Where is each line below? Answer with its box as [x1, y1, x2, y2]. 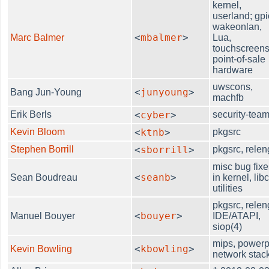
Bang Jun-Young [10, 86, 82, 97]
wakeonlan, [213, 21, 262, 32]
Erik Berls [10, 109, 52, 119]
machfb [213, 92, 244, 103]
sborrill [141, 144, 189, 156]
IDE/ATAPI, [213, 210, 261, 221]
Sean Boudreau [10, 172, 78, 183]
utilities [213, 183, 243, 193]
